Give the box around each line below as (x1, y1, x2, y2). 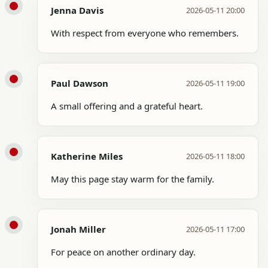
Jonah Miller (51, 223, 106, 235)
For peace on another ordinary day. (51, 245, 196, 258)
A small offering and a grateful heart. (51, 99, 203, 112)
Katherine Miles (51, 150, 123, 162)
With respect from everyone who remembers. (51, 26, 239, 39)
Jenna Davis (51, 4, 103, 16)
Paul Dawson (51, 77, 108, 89)
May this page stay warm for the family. (51, 172, 214, 185)
